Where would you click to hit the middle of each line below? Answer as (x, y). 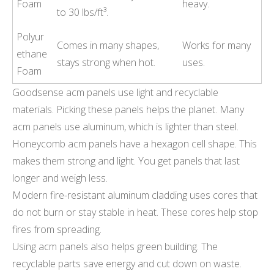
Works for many (217, 45)
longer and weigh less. (60, 178)
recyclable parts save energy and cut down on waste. (127, 263)
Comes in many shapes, (108, 45)
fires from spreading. (57, 229)
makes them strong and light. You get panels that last (126, 161)
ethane (32, 54)
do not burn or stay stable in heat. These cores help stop (135, 212)
